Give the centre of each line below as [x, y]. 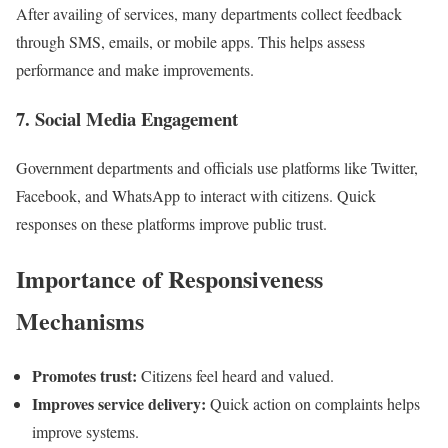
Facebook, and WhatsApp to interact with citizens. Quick [196, 195]
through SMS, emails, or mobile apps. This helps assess [190, 42]
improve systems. [85, 431]
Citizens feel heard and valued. [235, 375]
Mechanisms [80, 320]
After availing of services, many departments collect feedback [209, 14]
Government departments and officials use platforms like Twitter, [217, 167]
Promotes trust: [84, 375]
